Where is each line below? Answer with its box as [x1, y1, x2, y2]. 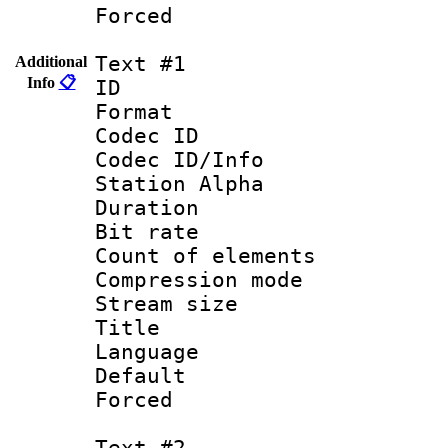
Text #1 [95, 51, 186, 76]
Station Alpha [95, 171, 264, 196]
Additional [15, 52, 87, 70]
